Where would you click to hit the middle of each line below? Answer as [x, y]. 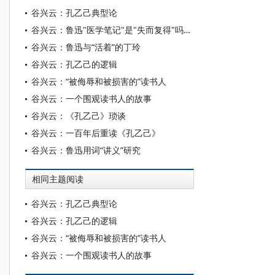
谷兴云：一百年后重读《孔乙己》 [96, 133]
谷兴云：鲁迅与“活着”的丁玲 [86, 47]
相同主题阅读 [58, 179]
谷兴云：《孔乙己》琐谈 [79, 116]
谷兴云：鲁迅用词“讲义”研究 [86, 150]
